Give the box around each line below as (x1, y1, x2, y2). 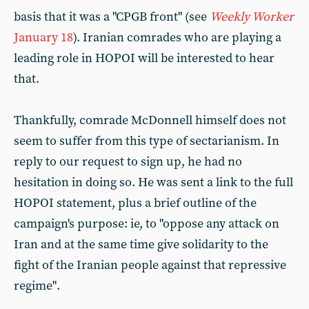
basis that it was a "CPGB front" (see (14, 9, 210, 25)
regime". (14, 278, 60, 294)
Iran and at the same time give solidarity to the (14, 237, 268, 252)
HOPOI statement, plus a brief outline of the (14, 195, 257, 211)
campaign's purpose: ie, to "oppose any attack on (14, 216, 279, 232)
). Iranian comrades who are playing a (73, 30, 281, 46)
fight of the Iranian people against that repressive (14, 257, 286, 273)
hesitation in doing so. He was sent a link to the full (14, 175, 293, 190)
